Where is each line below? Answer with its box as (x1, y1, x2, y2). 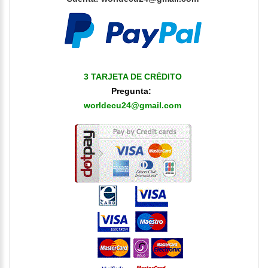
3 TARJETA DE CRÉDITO (83, 71, 182, 81)
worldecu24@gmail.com (84, 100, 181, 110)
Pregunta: (111, 86, 154, 96)
